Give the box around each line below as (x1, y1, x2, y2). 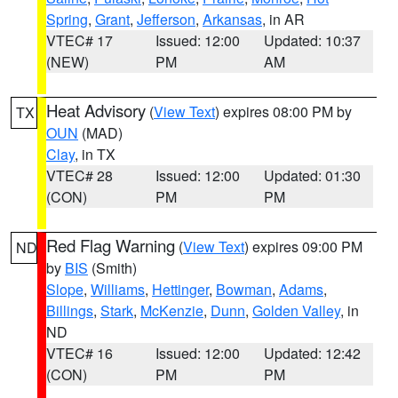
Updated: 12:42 (264, 343, 362, 363)
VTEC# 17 (46, 30, 113, 51)
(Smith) (88, 258, 137, 278)
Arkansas (203, 9, 262, 29)
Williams (91, 279, 145, 299)
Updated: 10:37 (264, 30, 362, 51)
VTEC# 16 (46, 343, 113, 363)
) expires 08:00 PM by (215, 101, 352, 122)
